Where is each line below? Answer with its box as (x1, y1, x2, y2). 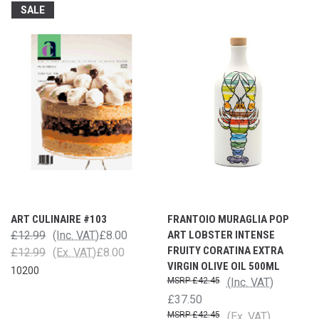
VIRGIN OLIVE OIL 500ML (167, 259, 280, 273)
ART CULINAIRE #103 (11, 212, 107, 226)
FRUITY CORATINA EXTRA (167, 244, 283, 257)
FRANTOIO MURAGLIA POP (167, 212, 289, 226)
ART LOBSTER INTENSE (167, 228, 275, 241)
